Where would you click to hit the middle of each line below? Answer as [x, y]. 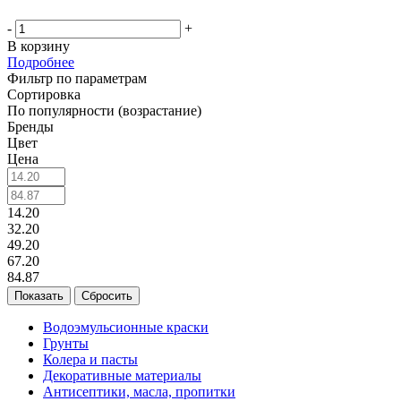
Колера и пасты [90, 359]
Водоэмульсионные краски [126, 327]
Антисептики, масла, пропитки [139, 391]
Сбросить [107, 295]
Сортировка [44, 94]
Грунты [66, 343]
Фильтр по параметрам [77, 78]
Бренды [30, 126]
